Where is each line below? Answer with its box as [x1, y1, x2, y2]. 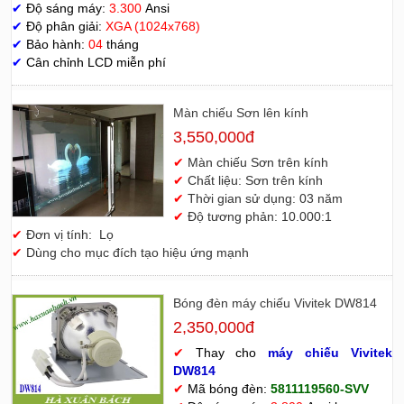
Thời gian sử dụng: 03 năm [187, 190, 343, 206]
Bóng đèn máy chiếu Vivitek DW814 [172, 295, 377, 310]
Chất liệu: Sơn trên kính [187, 172, 323, 188]
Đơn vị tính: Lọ [26, 226, 114, 242]
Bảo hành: [23, 36, 88, 51]
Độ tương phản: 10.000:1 [187, 208, 332, 224]
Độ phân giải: [23, 18, 106, 33]
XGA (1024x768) [106, 18, 200, 33]
